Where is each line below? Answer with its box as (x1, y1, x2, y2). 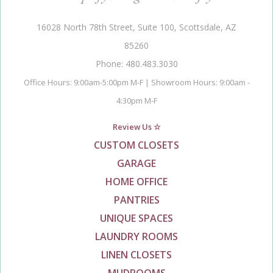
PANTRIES (113, 193, 160, 207)
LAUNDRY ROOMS (95, 229, 178, 243)
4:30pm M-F (116, 94, 157, 106)
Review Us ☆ (112, 121, 161, 132)
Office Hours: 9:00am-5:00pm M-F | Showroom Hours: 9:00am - (23, 76, 250, 88)
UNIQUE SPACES (100, 211, 173, 225)
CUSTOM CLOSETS (94, 138, 179, 152)
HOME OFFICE (105, 174, 168, 188)
